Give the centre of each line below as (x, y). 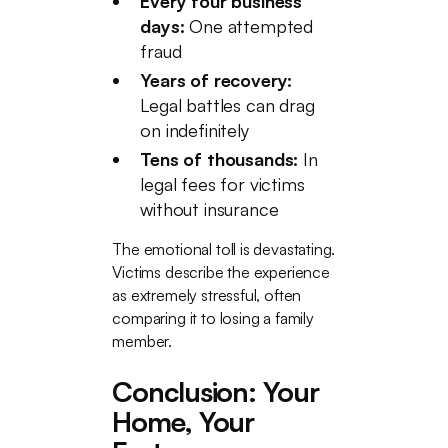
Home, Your (183, 421)
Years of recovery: (216, 80)
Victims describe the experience (221, 272)
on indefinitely (194, 130)
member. (142, 341)
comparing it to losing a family (213, 318)
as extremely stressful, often (207, 295)
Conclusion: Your (215, 391)
